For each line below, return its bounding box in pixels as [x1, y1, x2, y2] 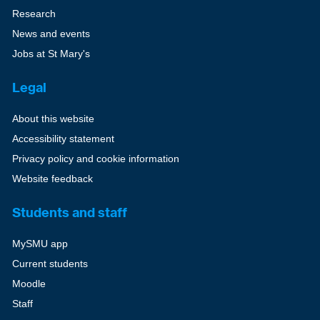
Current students [11, 258, 88, 269]
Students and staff [11, 204, 127, 221]
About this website [11, 113, 94, 124]
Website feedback [11, 173, 93, 184]
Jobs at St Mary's [11, 48, 90, 59]
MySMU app [11, 238, 68, 249]
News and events [11, 28, 90, 39]
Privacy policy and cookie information [11, 153, 179, 164]
